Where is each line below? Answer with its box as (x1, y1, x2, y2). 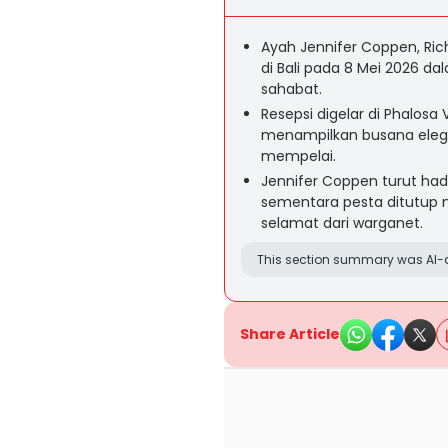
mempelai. (261, 146, 336, 166)
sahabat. (261, 79, 322, 99)
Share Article (240, 324, 340, 344)
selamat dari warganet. (261, 213, 423, 233)
